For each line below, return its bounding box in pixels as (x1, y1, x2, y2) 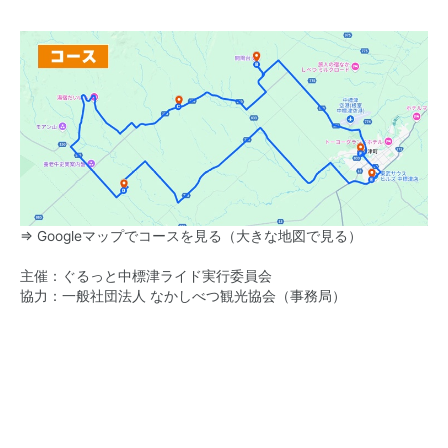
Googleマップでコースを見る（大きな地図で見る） (37, 227, 362, 244)
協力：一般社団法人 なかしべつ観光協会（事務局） (20, 287, 346, 304)
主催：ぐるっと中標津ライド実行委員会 (20, 267, 272, 284)
